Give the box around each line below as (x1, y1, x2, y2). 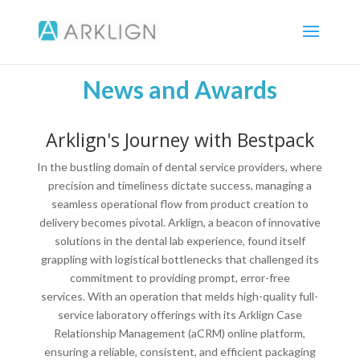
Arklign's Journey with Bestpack (45, 127, 314, 153)
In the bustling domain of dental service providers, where (37, 160, 323, 174)
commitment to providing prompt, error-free (69, 271, 290, 284)
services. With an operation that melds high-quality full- (41, 289, 319, 303)
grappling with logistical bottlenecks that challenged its (40, 252, 319, 266)
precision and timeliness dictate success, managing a (47, 178, 312, 192)
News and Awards (82, 75, 277, 104)
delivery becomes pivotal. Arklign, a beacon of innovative (39, 215, 321, 229)
